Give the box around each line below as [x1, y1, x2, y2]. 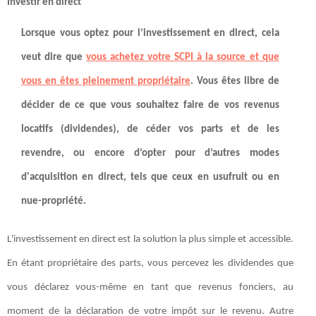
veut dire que [21, 51, 87, 63]
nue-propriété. [21, 195, 86, 207]
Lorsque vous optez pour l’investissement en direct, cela [21, 28, 279, 39]
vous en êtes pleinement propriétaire [21, 75, 190, 87]
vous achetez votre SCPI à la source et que [86, 51, 279, 63]
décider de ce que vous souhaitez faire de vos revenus [21, 99, 279, 111]
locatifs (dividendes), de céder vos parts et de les [21, 123, 279, 135]
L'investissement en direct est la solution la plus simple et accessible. [7, 233, 293, 245]
